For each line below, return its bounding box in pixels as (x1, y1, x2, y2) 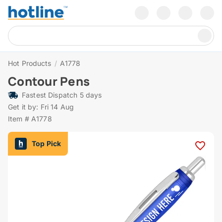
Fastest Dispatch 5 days (22, 91, 102, 100)
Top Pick (32, 139, 61, 148)
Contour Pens (8, 73, 90, 90)
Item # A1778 (8, 114, 52, 123)
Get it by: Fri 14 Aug (8, 103, 74, 111)
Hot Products (8, 59, 52, 68)
